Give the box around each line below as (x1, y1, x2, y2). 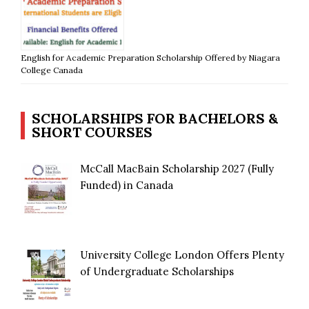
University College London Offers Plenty (80, 248, 285, 261)
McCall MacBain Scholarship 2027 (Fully (80, 161, 275, 175)
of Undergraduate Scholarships (80, 264, 235, 278)
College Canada (21, 64, 83, 75)
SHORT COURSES (32, 123, 152, 141)
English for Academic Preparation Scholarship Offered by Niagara (21, 52, 280, 63)
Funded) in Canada (80, 178, 174, 192)
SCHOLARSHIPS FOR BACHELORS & (32, 109, 278, 127)
